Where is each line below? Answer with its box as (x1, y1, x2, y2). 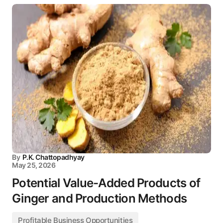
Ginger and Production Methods (12, 191, 187, 206)
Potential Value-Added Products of (12, 176, 201, 190)
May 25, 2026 (12, 161, 56, 169)
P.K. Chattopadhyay (22, 153, 85, 161)
